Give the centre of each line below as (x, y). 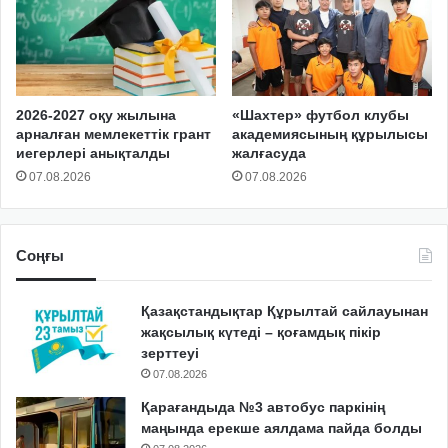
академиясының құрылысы (330, 134)
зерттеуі (170, 353)
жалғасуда (269, 153)
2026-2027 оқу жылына (96, 115)
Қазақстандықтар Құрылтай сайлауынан (284, 311)
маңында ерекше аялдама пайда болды (281, 428)
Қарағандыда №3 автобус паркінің (263, 407)
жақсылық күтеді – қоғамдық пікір (261, 332)
